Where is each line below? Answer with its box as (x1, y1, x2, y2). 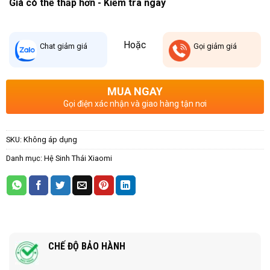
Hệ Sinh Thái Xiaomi (43, 153, 112, 163)
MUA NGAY (107, 84, 163, 98)
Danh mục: (5, 153, 44, 163)
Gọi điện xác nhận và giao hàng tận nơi (63, 98, 207, 108)
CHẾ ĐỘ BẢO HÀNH (48, 240, 125, 253)
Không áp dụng (23, 134, 77, 144)
